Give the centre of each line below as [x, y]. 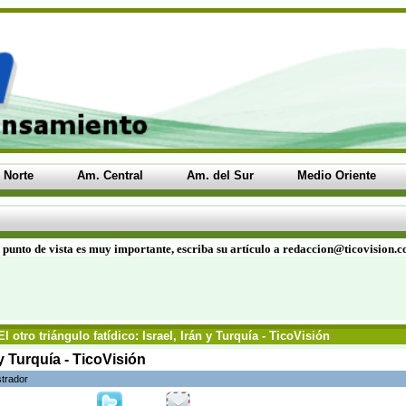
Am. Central [110, 175]
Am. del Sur [220, 175]
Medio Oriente [337, 175]
